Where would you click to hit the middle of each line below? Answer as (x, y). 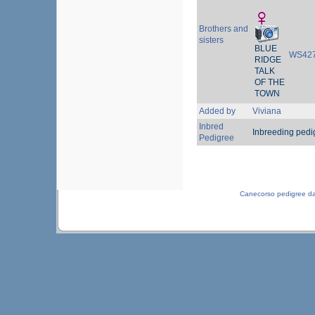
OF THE (270, 82)
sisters (211, 40)
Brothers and (224, 29)
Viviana (267, 111)
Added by (217, 111)
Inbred (211, 127)
